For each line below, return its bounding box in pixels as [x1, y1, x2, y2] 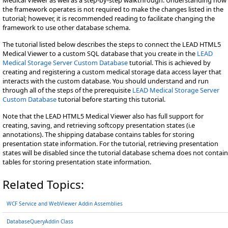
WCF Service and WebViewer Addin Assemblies [7, 199, 123, 207]
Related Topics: [3, 176, 84, 192]
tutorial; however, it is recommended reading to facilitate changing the [3, 13, 215, 23]
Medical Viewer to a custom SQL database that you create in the [3, 48, 197, 58]
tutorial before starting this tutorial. [56, 94, 165, 104]
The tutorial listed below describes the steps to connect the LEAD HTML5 [3, 39, 221, 49]
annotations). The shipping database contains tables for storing [3, 129, 194, 139]
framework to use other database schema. [3, 22, 130, 32]
